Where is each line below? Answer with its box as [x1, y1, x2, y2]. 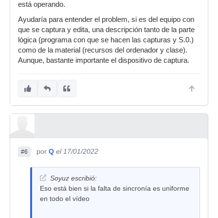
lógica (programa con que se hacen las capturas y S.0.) [18, 36, 194, 44]
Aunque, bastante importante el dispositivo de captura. [18, 56, 189, 64]
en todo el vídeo [40, 195, 90, 202]
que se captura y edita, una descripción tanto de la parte [18, 26, 195, 34]
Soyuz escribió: [50, 174, 97, 182]
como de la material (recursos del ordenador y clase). [18, 46, 187, 54]
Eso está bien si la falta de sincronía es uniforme [40, 184, 189, 192]
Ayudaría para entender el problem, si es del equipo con [18, 16, 194, 23]
